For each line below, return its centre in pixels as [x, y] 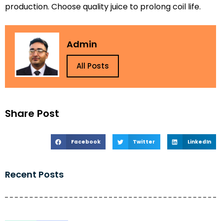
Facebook [86, 142]
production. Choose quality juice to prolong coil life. [103, 7]
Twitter [144, 142]
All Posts [93, 66]
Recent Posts [34, 175]
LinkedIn [199, 142]
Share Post [32, 113]
